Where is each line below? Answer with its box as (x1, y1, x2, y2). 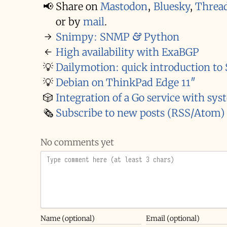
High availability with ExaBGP (56, 46, 199, 59)
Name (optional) (41, 213, 95, 223)
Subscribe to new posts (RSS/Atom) (56, 106, 224, 120)
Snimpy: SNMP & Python (56, 30, 179, 44)
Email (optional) (146, 213, 200, 223)
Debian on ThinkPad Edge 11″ (56, 76, 196, 89)
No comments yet (41, 137, 114, 148)
